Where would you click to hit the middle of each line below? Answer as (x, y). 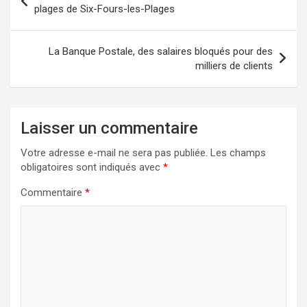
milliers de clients (234, 65)
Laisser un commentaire (109, 128)
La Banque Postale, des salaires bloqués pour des (161, 51)
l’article (39, 27)
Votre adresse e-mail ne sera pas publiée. (114, 152)
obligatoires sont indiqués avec (92, 167)
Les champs (238, 152)
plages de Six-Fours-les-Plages (105, 9)
